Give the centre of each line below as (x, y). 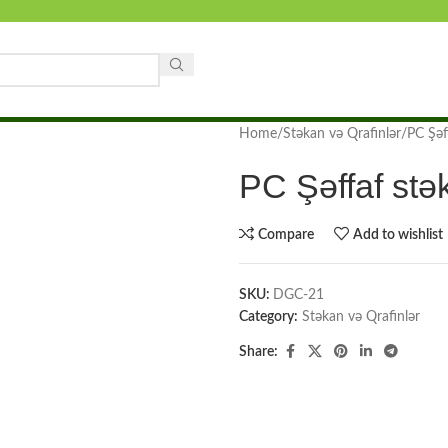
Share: (258, 352)
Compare (286, 234)
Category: (268, 317)
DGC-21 (298, 295)
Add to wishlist (398, 234)
